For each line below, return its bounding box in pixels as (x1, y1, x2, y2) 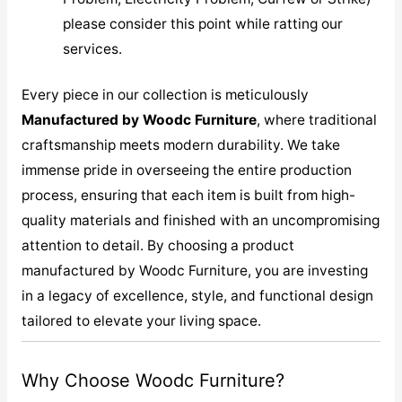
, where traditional (256, 110, 377, 128)
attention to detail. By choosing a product (21, 236, 294, 254)
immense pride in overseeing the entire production (21, 161, 352, 179)
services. (63, 39, 123, 57)
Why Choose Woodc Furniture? (21, 369, 284, 391)
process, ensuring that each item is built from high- (21, 186, 355, 204)
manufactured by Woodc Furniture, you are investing (21, 261, 368, 279)
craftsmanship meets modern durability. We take (21, 135, 340, 153)
